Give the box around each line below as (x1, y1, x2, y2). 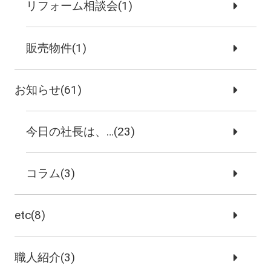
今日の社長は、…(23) (26, 124, 135, 139)
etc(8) (14, 208, 45, 223)
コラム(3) (26, 166, 76, 181)
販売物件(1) (26, 41, 87, 55)
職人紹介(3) (14, 250, 75, 264)
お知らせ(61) (14, 82, 82, 97)
